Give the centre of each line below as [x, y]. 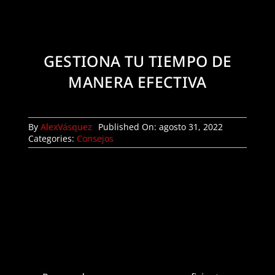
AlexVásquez [66, 127]
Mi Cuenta [115, 30]
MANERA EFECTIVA [137, 82]
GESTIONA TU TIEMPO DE [137, 61]
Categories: [52, 139]
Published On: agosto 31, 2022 [160, 127]
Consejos [95, 139]
